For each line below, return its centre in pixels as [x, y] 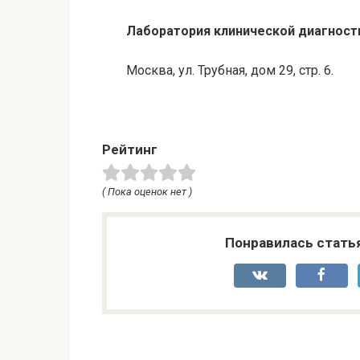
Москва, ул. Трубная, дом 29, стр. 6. [230, 71]
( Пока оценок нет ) [147, 192]
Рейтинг [130, 150]
